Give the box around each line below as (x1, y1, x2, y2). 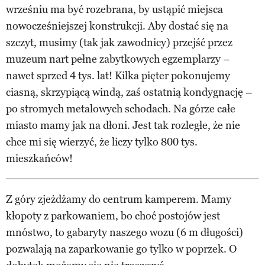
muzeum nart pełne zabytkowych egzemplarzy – (6, 52, 230, 66)
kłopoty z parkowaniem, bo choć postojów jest (6, 209, 220, 222)
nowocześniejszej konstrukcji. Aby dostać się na (6, 19, 228, 33)
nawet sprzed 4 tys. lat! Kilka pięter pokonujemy (6, 69, 230, 82)
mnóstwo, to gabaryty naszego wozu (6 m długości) (6, 225, 243, 239)
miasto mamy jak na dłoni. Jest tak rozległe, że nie (6, 118, 240, 132)
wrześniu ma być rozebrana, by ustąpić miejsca (6, 2, 223, 16)
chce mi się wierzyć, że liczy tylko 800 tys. (6, 135, 198, 148)
